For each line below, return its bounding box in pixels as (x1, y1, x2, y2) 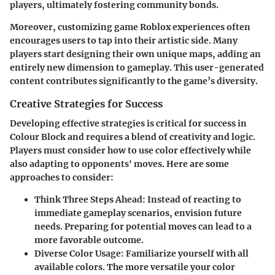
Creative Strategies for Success (10, 98, 163, 110)
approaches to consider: (10, 172, 114, 184)
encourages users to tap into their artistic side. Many (10, 35, 238, 47)
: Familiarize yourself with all (121, 248, 249, 260)
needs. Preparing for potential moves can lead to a (34, 221, 252, 233)
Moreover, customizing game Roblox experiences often (10, 21, 250, 33)
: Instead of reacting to (142, 194, 241, 206)
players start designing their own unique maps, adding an (10, 48, 261, 60)
